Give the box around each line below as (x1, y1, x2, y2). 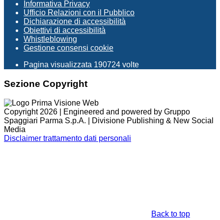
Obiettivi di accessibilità (24, 26, 106, 35)
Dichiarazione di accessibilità (24, 17, 126, 26)
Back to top (151, 209, 190, 218)
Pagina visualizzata (24, 60, 94, 69)
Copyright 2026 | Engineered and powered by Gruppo (4, 107, 190, 116)
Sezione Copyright (4, 79, 87, 89)
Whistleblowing (24, 35, 77, 44)
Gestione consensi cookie (24, 44, 113, 53)
